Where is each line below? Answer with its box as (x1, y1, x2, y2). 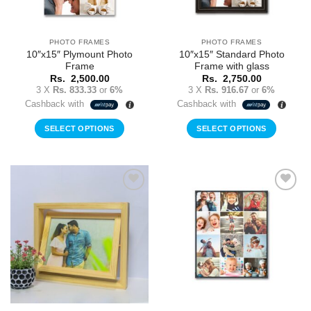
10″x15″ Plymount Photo (26, 49, 133, 60)
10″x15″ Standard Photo (178, 49, 285, 60)
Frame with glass (194, 60, 269, 72)
